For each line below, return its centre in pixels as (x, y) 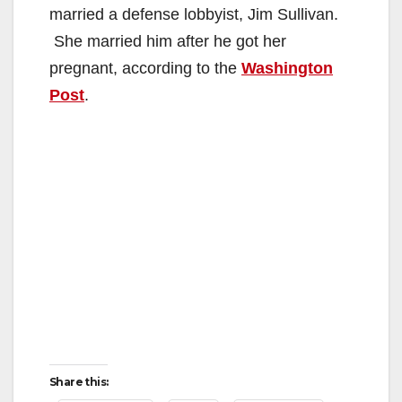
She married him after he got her (168, 41)
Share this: (79, 381)
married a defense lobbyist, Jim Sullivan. (194, 14)
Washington (287, 68)
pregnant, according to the (145, 68)
